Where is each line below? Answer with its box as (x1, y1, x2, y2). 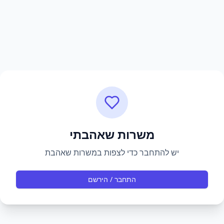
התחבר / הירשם (88, 174, 136, 184)
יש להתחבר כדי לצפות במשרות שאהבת (45, 146, 179, 158)
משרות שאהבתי (69, 125, 154, 142)
